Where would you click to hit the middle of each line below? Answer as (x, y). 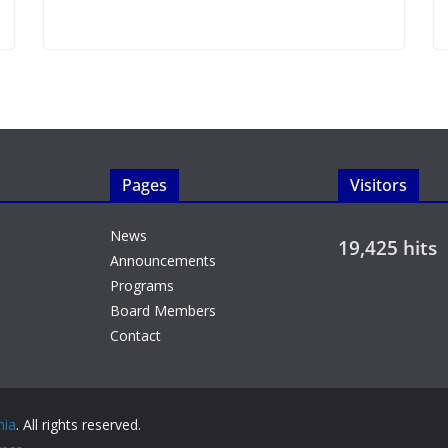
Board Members (163, 310)
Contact (135, 335)
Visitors (378, 185)
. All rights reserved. (78, 424)
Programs (142, 285)
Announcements (163, 260)
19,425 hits (387, 248)
